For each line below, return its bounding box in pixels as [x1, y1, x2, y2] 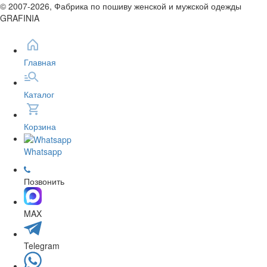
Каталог [24, 88, 54, 100]
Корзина [24, 120, 56, 132]
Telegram [24, 240, 60, 252]
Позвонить [24, 175, 64, 188]
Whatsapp [24, 145, 62, 158]
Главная [24, 55, 56, 68]
